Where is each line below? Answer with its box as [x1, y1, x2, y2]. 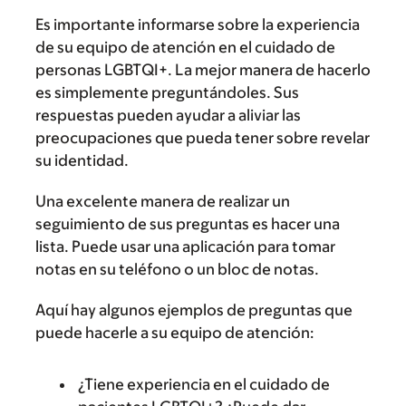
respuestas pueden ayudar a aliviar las [35, 105, 301, 124]
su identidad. [35, 150, 129, 169]
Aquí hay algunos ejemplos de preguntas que [35, 300, 353, 319]
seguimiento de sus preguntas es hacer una [35, 214, 340, 233]
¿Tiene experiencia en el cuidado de [78, 374, 330, 393]
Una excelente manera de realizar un [35, 191, 290, 210]
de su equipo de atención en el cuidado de [35, 37, 335, 56]
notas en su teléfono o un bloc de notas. [35, 259, 319, 278]
